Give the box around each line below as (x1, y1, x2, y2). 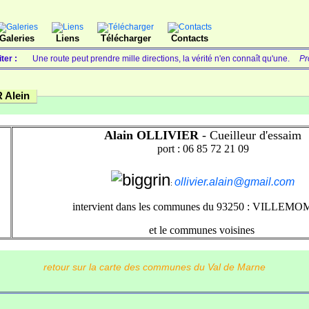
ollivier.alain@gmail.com (175, 176, 295, 188)
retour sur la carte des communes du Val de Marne (43, 261, 266, 272)
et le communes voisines (148, 224, 257, 236)
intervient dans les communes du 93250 (72, 201, 244, 212)
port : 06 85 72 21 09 (157, 143, 249, 154)
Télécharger (100, 33, 151, 43)
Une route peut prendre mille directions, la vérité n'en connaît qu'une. (32, 54, 294, 63)
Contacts (171, 33, 208, 43)
